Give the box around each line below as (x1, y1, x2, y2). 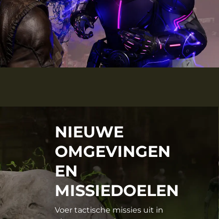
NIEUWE (55, 122, 124, 142)
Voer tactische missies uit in (55, 205, 163, 215)
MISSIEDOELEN (55, 181, 179, 200)
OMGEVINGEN (55, 142, 171, 161)
